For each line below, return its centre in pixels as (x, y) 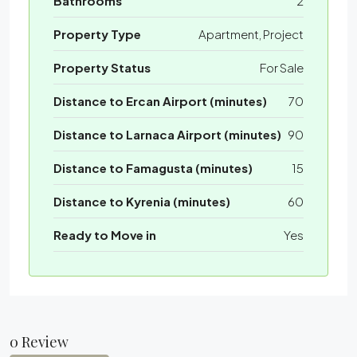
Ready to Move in (105, 235)
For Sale (282, 68)
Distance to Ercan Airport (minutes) (160, 101)
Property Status (102, 68)
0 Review (39, 342)
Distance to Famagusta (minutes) (153, 168)
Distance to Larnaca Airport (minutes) (167, 135)
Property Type (97, 34)
